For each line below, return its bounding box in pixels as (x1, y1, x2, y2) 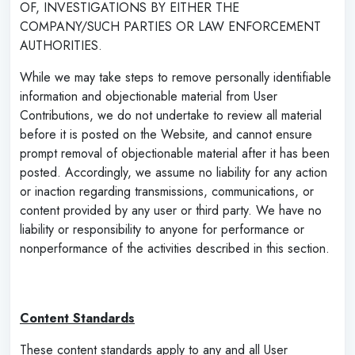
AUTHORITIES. (20, 36, 102, 55)
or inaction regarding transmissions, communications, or (20, 181, 314, 200)
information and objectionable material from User (20, 86, 277, 105)
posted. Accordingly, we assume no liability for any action (20, 162, 327, 181)
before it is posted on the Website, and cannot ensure (20, 124, 312, 143)
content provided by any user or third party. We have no (20, 200, 322, 219)
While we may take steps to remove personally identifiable (20, 67, 331, 86)
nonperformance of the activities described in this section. (20, 239, 330, 258)
